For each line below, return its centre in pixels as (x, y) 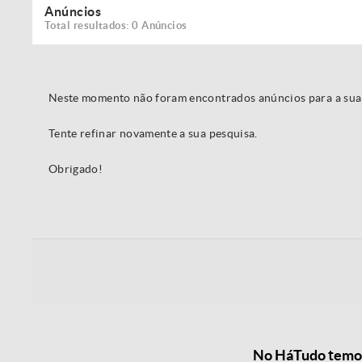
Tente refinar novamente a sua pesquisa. (153, 133)
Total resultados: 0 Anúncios (116, 25)
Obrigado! (76, 169)
